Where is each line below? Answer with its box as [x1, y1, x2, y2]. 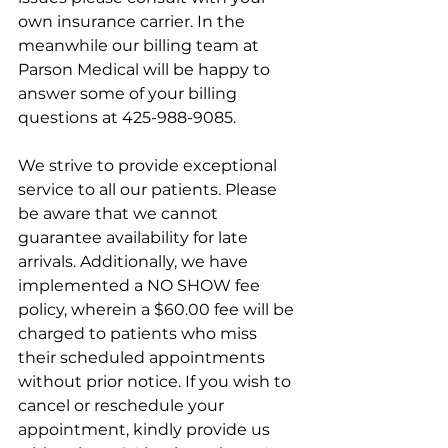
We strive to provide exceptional [18, 155, 281, 175]
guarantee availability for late [18, 227, 252, 247]
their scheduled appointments [18, 347, 269, 367]
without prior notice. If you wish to [18, 371, 295, 391]
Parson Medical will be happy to [18, 59, 274, 79]
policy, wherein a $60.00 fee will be [18, 299, 298, 319]
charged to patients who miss [18, 323, 261, 343]
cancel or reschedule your [18, 395, 228, 415]
